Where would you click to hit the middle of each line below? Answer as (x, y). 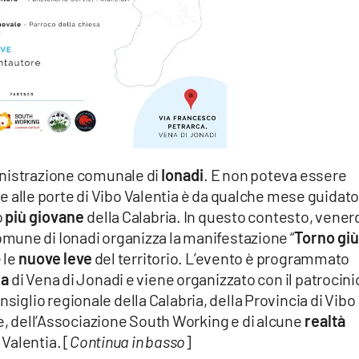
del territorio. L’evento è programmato (221, 258)
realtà (325, 320)
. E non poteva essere (275, 174)
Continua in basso (127, 341)
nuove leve (55, 258)
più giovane (45, 216)
